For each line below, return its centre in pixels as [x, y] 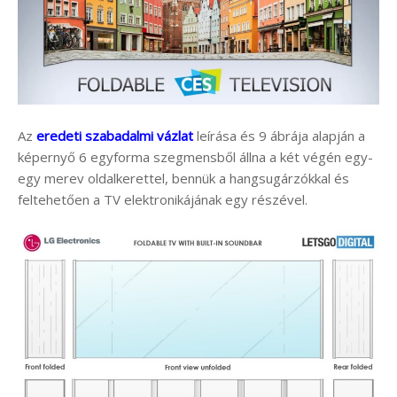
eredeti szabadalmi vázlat [115, 135]
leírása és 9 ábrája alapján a [279, 135]
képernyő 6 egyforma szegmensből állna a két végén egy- [195, 156]
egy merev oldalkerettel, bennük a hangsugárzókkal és [183, 178]
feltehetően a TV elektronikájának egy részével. [163, 199]
